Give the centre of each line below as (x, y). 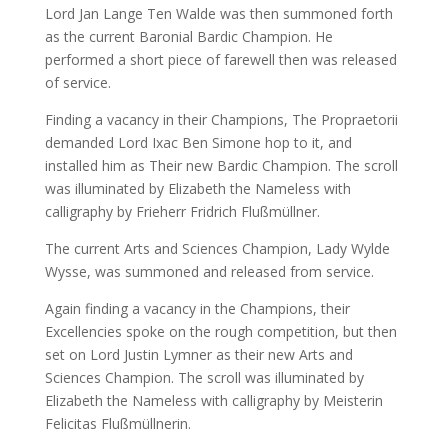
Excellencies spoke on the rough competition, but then (220, 332)
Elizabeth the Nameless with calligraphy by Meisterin (213, 401)
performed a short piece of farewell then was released (220, 60)
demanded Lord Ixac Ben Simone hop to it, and (198, 143)
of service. (77, 83)
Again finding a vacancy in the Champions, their (197, 309)
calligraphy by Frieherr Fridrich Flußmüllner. (182, 212)
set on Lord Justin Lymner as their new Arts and (198, 355)
